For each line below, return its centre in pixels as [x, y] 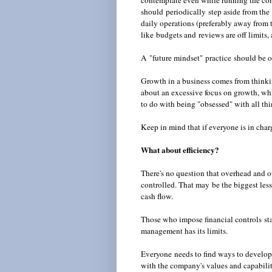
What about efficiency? [180, 150]
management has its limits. [185, 231]
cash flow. [157, 196]
